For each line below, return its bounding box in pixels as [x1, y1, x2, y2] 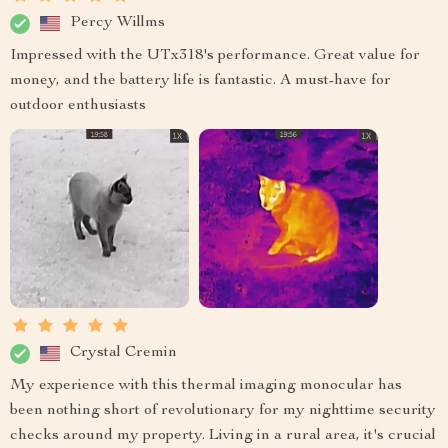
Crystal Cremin [70, 345, 177, 362]
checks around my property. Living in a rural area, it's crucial [10, 427, 436, 444]
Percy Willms [70, 15, 165, 32]
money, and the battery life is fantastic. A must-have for [10, 72, 391, 89]
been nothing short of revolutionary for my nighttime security [10, 402, 436, 419]
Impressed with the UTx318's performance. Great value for [10, 47, 420, 64]
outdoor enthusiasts [10, 97, 146, 114]
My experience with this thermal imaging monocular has [10, 377, 402, 394]
